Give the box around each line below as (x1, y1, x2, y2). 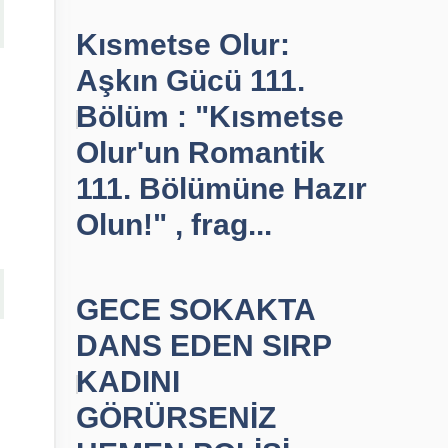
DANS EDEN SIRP (76, 329, 331, 362)
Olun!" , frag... (76, 208, 272, 241)
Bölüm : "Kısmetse (76, 100, 344, 133)
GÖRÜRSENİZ (76, 401, 276, 434)
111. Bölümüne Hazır (76, 172, 367, 205)
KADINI (76, 365, 180, 398)
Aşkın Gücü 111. (76, 64, 305, 97)
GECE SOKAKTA (76, 293, 315, 326)
